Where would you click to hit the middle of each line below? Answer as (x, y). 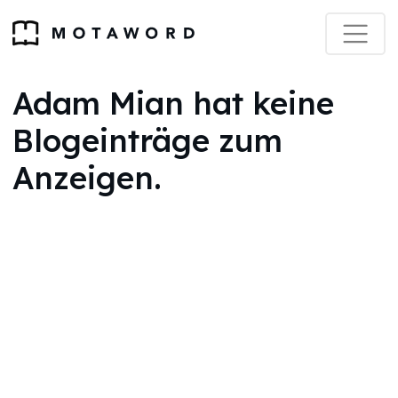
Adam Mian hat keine (173, 103)
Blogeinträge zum (147, 140)
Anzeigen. (87, 178)
